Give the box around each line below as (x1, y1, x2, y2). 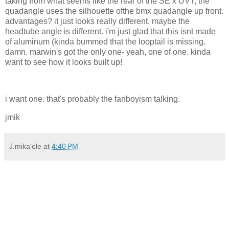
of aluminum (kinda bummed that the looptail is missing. (5, 37, 205, 47)
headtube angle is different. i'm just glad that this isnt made (5, 27, 216, 36)
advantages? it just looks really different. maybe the (5, 17, 190, 26)
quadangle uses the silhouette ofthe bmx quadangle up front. (5, 7, 223, 16)
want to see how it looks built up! (5, 58, 122, 67)
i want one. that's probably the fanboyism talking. (5, 95, 180, 103)
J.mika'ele (9, 142, 41, 150)
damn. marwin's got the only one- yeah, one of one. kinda (5, 48, 211, 57)
